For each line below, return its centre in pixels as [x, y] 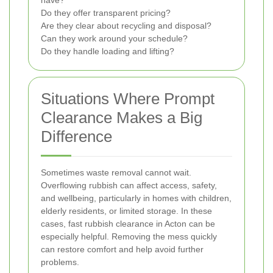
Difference [76, 137]
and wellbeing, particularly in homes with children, [136, 198]
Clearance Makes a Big [122, 118]
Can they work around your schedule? [114, 39]
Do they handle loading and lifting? [108, 51]
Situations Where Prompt [128, 99]
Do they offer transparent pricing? [106, 13]
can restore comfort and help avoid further [122, 250]
